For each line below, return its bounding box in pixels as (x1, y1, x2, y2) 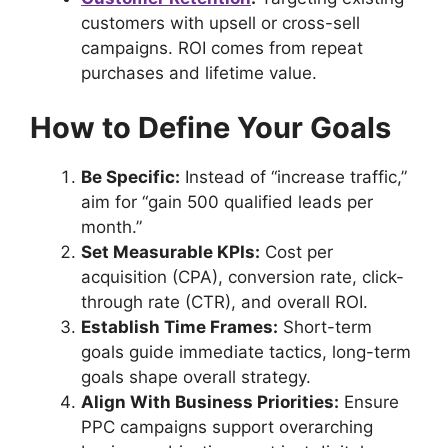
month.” (81, 217, 142, 238)
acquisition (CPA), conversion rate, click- (81, 267, 404, 288)
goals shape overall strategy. (81, 367, 311, 388)
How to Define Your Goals (30, 110, 391, 146)
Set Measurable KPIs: (81, 242, 260, 263)
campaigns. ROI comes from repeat (81, 37, 363, 58)
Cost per (260, 242, 333, 263)
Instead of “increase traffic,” (180, 167, 407, 188)
